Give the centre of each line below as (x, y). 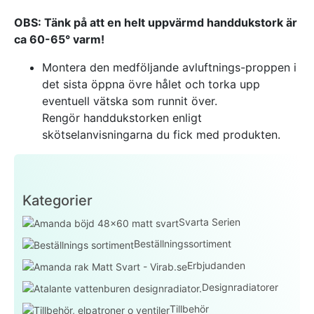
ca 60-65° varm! (59, 39)
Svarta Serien (210, 222)
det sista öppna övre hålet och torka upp (151, 84)
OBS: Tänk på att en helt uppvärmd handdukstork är (156, 22)
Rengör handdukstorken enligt (122, 118)
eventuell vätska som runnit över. (130, 101)
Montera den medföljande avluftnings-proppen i (169, 67)
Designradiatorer (240, 287)
